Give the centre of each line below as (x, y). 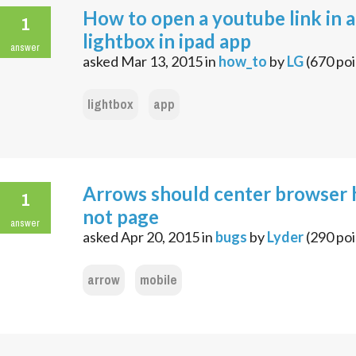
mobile (159, 281)
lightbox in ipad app (167, 41)
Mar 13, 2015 (162, 62)
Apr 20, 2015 (160, 237)
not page (121, 217)
